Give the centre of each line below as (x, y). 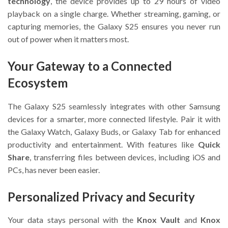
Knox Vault (159, 220)
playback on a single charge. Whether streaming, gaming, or (114, 14)
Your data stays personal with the (72, 220)
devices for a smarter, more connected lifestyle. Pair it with (114, 119)
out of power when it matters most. (68, 39)
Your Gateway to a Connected (90, 66)
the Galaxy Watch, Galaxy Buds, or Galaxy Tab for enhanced (114, 131)
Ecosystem (38, 83)
